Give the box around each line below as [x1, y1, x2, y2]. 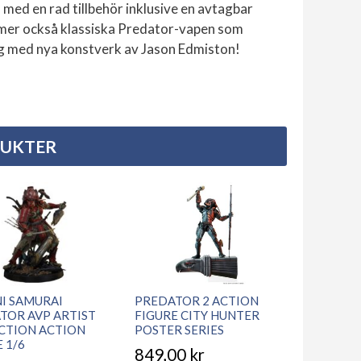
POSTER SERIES [135, 322, 225, 337]
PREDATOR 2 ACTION [135, 293, 259, 308]
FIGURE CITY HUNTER [135, 307, 260, 322]
